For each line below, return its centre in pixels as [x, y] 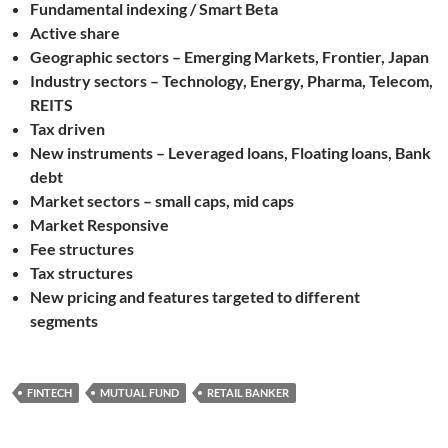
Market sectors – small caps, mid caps [162, 200]
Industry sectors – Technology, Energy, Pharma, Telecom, [231, 80]
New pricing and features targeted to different [195, 296]
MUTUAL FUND [139, 392]
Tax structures [81, 272]
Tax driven [67, 128]
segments [68, 320]
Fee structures [82, 248]
